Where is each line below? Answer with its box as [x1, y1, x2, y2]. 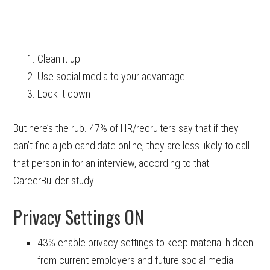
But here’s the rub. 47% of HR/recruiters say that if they [13, 121, 239, 134]
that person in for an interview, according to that [13, 156, 210, 169]
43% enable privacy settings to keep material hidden [37, 236, 254, 249]
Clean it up [37, 52, 81, 65]
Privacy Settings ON [13, 202, 145, 230]
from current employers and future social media [37, 253, 234, 266]
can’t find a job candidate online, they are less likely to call [13, 139, 250, 152]
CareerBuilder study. [13, 174, 96, 187]
